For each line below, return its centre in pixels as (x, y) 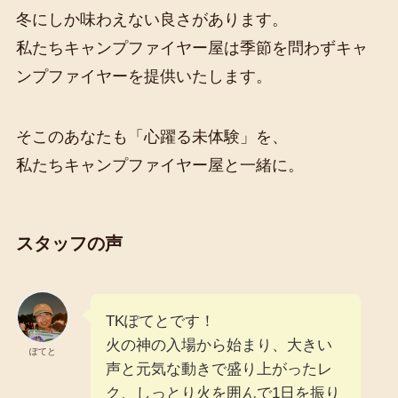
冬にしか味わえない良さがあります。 (151, 19)
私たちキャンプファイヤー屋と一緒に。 (159, 165)
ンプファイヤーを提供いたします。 (143, 76)
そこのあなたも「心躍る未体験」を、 (151, 136)
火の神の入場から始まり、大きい (219, 346)
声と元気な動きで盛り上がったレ (219, 370)
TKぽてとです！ (160, 322)
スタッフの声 (69, 243)
